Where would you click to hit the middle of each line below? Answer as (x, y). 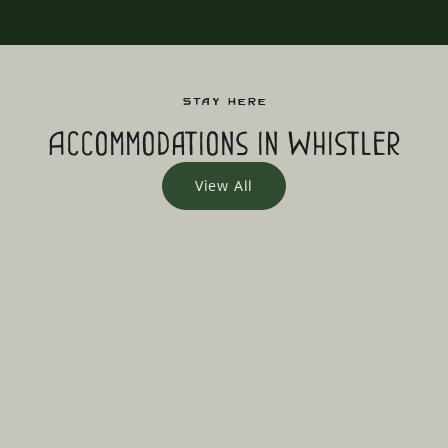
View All (224, 186)
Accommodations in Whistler (224, 144)
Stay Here (224, 101)
